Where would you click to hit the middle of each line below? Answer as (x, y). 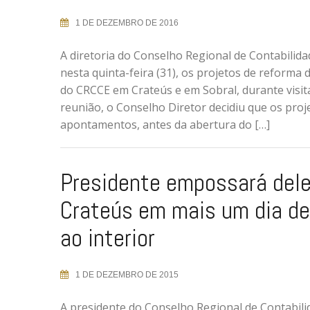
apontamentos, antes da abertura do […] (165, 125)
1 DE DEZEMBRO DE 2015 (127, 275)
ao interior (108, 238)
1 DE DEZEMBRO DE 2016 (127, 23)
